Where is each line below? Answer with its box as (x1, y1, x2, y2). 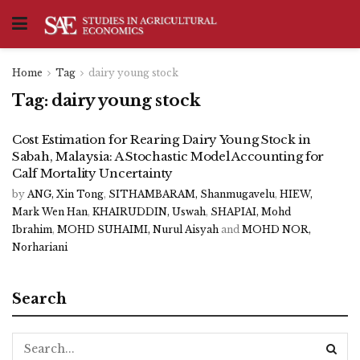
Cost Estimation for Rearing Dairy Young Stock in (12, 132, 311, 147)
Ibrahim (12, 223, 52, 235)
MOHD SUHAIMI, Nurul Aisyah (57, 223, 219, 235)
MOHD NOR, (242, 223, 311, 235)
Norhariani (12, 241, 67, 253)
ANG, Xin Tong (27, 188, 104, 200)
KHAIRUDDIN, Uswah (92, 206, 206, 218)
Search (12, 290, 67, 308)
